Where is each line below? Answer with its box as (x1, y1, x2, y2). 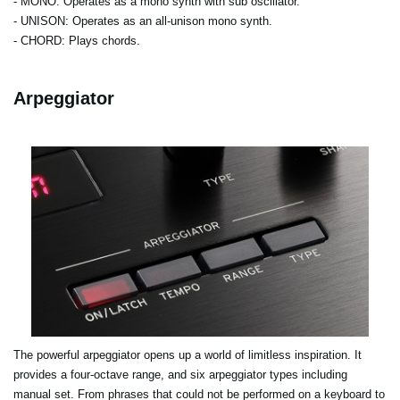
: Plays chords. (62, 34, 140, 48)
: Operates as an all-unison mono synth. (65, 14, 272, 29)
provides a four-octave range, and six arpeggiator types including (13, 367, 347, 381)
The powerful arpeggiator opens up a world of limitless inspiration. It (13, 347, 362, 362)
